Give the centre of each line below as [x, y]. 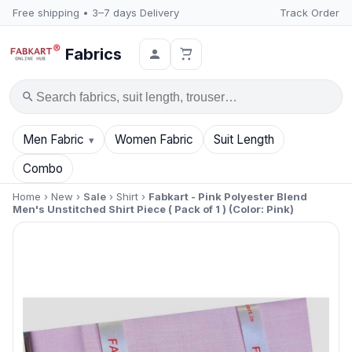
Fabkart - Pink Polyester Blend [228, 196]
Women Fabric [154, 139]
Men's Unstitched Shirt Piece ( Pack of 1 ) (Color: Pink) [153, 209]
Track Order [310, 13]
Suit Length [244, 139]
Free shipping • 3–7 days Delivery [96, 13]
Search [42, 103]
